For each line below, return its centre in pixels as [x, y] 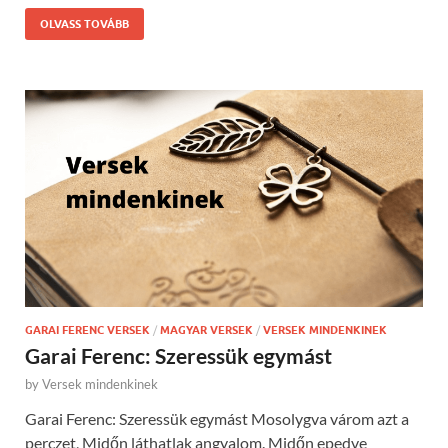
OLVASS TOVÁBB [84, 24]
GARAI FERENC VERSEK [87, 330]
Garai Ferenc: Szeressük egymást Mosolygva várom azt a [217, 418]
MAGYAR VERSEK [206, 330]
